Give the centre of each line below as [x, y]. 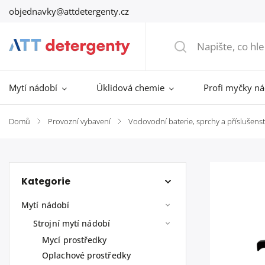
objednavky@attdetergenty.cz [69, 11]
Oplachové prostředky [86, 255]
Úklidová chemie [130, 88]
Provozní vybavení [79, 122]
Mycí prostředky [75, 240]
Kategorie [46, 181]
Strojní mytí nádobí [72, 223]
